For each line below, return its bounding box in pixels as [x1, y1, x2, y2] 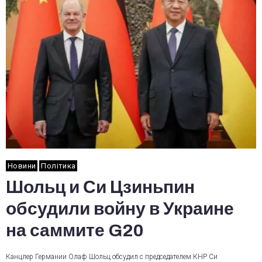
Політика [41, 161, 76, 170]
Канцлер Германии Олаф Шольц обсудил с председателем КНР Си [6, 253, 218, 261]
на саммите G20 [6, 221, 143, 240]
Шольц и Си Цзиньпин [6, 178, 195, 196]
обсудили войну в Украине [6, 199, 234, 218]
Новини [8, 161, 36, 170]
